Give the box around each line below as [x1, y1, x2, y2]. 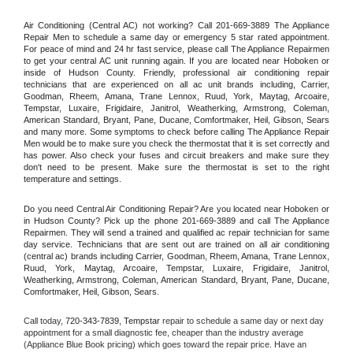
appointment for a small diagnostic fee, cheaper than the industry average [24, 328, 303, 338]
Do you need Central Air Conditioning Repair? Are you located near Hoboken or [24, 203, 329, 214]
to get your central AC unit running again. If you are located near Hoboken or [24, 55, 329, 65]
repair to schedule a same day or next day [162, 316, 324, 326]
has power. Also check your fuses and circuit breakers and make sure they [24, 150, 329, 160]
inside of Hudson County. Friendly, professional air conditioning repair [24, 67, 329, 77]
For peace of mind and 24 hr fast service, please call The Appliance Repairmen [24, 43, 329, 54]
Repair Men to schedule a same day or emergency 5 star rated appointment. [24, 32, 329, 42]
